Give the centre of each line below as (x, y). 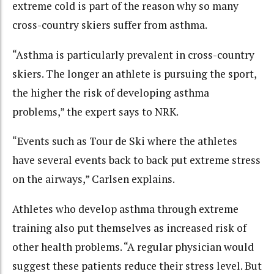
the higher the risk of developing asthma (111, 92)
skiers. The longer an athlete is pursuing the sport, (134, 73)
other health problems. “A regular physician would (133, 246)
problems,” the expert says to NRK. (95, 111)
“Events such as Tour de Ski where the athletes (125, 141)
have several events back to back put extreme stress (136, 160)
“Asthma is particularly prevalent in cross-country (133, 54)
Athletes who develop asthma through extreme (125, 209)
